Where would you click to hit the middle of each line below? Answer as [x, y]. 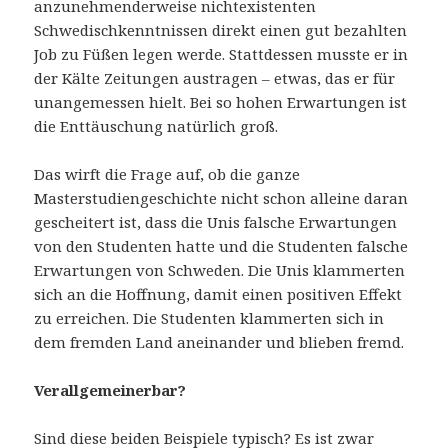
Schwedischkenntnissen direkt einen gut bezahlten [221, 29]
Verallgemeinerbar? [110, 389]
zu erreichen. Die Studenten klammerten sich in [209, 317]
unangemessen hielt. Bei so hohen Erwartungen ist [221, 101]
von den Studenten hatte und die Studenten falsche [221, 245]
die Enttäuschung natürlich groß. [156, 125]
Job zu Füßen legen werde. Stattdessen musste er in [221, 53]
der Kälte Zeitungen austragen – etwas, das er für [215, 77]
